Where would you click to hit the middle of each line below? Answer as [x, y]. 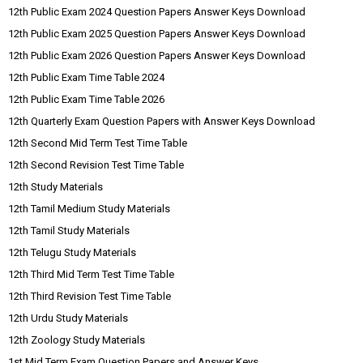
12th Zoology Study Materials [77, 340]
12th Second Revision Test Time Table [96, 165]
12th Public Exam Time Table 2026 [86, 99]
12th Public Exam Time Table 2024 [86, 77]
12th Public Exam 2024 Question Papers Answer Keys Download [157, 12]
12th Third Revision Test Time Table [90, 296]
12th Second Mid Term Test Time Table [98, 143]
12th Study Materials [56, 187]
